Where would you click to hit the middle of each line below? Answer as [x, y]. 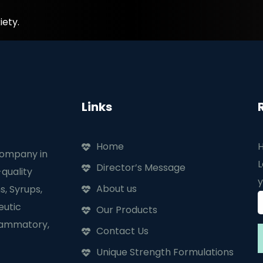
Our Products [127, 210]
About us [117, 189]
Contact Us [122, 231]
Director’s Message [141, 168]
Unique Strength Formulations [165, 252]
